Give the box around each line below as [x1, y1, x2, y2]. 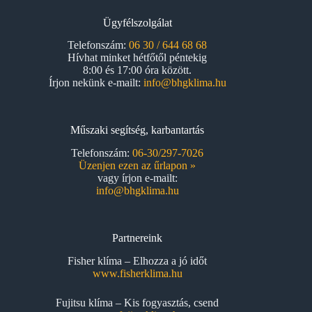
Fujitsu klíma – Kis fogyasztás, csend [56, 297, 219, 309]
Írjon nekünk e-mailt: [48, 77, 143, 89]
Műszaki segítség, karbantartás [70, 124, 205, 136]
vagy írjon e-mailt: [97, 172, 178, 185]
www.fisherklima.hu [92, 267, 182, 279]
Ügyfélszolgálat [102, 16, 172, 29]
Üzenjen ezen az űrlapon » [79, 159, 196, 172]
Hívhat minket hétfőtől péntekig [68, 52, 208, 64]
